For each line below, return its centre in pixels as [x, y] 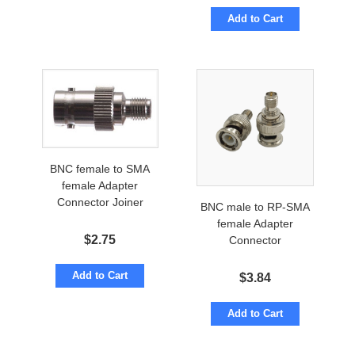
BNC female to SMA [100, 169]
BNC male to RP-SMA [255, 206]
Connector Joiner [100, 202]
